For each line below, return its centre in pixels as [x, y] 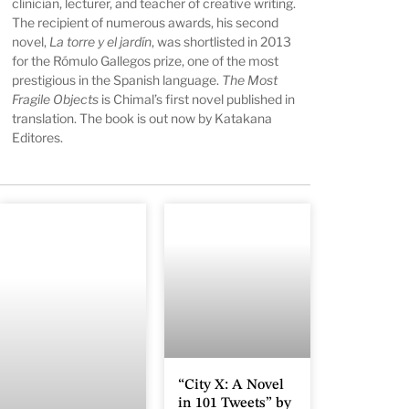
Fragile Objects [56, 100]
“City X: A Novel [231, 386]
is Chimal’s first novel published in [197, 100]
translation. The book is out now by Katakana [142, 119]
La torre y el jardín [101, 42]
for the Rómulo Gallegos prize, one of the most [146, 61]
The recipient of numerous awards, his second [146, 23]
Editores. [38, 138]
